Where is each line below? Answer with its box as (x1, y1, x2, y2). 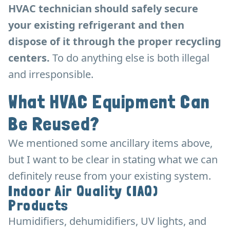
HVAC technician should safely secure (8, 1, 198, 15)
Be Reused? (8, 112, 101, 135)
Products (8, 197, 69, 214)
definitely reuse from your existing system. (8, 168, 211, 183)
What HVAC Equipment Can (8, 90, 210, 113)
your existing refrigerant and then (8, 17, 184, 32)
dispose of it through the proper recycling (8, 34, 221, 48)
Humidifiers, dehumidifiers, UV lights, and (8, 214, 206, 228)
